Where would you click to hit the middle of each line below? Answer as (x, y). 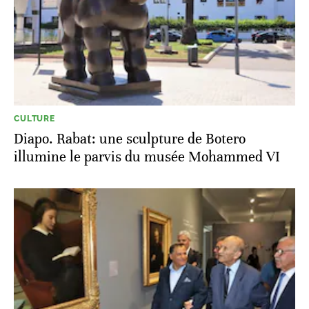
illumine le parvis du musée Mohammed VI (147, 157)
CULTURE (34, 119)
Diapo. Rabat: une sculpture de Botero (130, 139)
